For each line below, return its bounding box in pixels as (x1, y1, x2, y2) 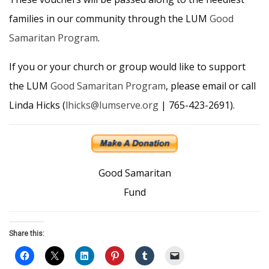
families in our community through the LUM (9, 12, 210, 25)
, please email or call (166, 79, 256, 92)
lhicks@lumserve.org (65, 98, 159, 112)
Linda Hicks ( (9, 98, 65, 112)
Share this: (9, 229, 44, 238)
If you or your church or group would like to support (9, 60, 246, 73)
